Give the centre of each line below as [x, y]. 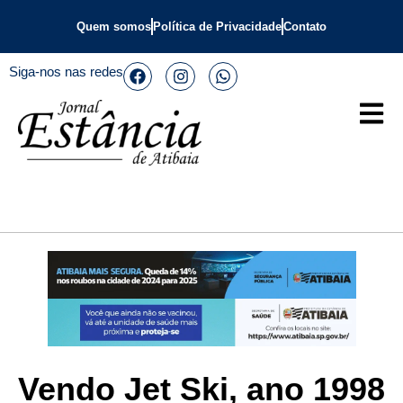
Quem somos [114, 27]
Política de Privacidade [217, 27]
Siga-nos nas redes [66, 72]
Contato [305, 27]
